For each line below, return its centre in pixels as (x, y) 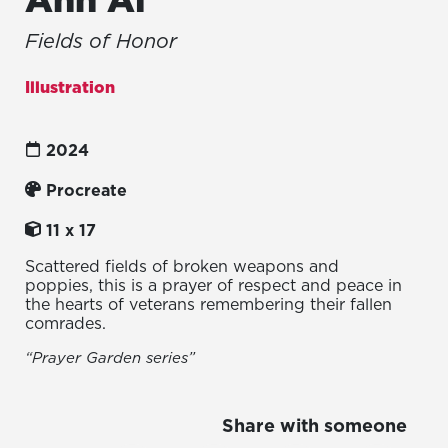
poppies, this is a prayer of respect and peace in (213, 284)
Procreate (86, 189)
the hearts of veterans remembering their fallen (208, 303)
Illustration (70, 86)
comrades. (65, 322)
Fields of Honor (101, 40)
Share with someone (314, 425)
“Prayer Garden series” (110, 357)
